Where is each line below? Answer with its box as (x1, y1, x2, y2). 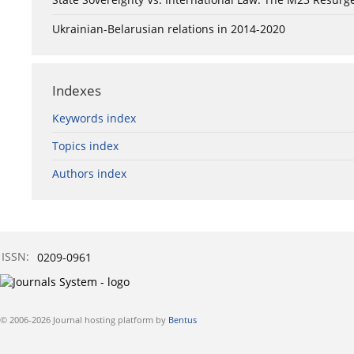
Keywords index (52, 111, 136, 126)
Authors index (52, 166, 126, 182)
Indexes (52, 81, 101, 100)
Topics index (52, 138, 119, 154)
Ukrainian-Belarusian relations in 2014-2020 (52, 21, 285, 37)
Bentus (168, 314, 197, 326)
